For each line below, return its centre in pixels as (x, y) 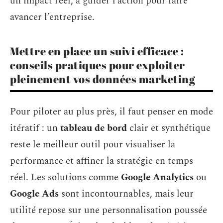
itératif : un (35, 128)
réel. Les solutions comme (65, 177)
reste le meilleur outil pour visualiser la (93, 144)
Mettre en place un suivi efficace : (97, 51)
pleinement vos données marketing (102, 79)
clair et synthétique (169, 128)
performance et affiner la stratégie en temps (102, 161)
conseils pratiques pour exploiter (98, 65)
